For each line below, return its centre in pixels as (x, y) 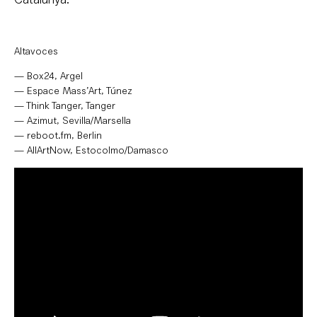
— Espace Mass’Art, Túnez (73, 91)
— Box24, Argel (48, 76)
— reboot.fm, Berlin (58, 136)
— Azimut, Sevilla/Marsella (73, 121)
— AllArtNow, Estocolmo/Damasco (91, 151)
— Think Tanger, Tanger (65, 106)
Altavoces (36, 52)
